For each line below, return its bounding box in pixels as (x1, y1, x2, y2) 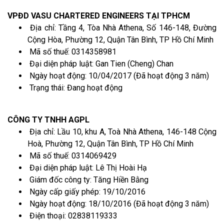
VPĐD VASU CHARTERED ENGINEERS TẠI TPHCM (7, 10, 190, 20)
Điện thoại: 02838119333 (27, 210, 117, 220)
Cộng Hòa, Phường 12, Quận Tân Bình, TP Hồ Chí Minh (27, 34, 213, 44)
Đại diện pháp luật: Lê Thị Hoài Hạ (27, 162, 147, 172)
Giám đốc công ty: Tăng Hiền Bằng (27, 174, 148, 184)
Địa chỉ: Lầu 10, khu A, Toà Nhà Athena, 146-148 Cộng (27, 126, 216, 136)
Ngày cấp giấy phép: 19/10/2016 (27, 186, 145, 196)
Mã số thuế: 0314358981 (27, 46, 116, 56)
